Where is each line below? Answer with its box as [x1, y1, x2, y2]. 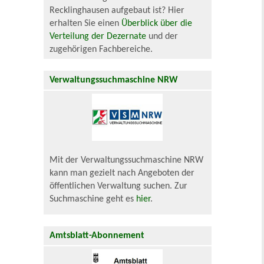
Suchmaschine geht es [49, 194, 137, 204]
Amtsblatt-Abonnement [49, 230, 145, 240]
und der [146, 31, 179, 41]
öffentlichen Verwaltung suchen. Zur [49, 181, 188, 191]
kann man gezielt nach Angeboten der [49, 168, 195, 178]
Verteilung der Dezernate [49, 31, 147, 41]
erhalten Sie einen [49, 18, 122, 28]
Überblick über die [121, 18, 193, 28]
